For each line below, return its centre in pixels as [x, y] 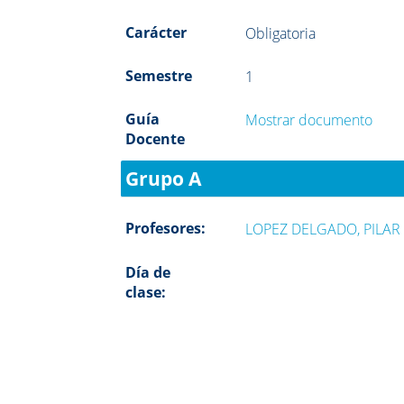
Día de [148, 272]
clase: [146, 292]
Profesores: [166, 228]
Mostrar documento [309, 119]
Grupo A [164, 178]
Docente [156, 138]
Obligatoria [281, 33]
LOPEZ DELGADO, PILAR [323, 229]
